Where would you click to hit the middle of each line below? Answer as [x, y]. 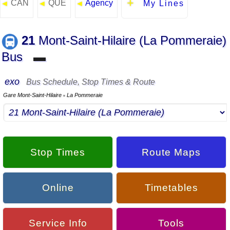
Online [58, 187]
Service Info [58, 223]
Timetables [171, 187]
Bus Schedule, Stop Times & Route [89, 82]
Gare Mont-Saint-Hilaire [33, 95]
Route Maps [171, 152]
